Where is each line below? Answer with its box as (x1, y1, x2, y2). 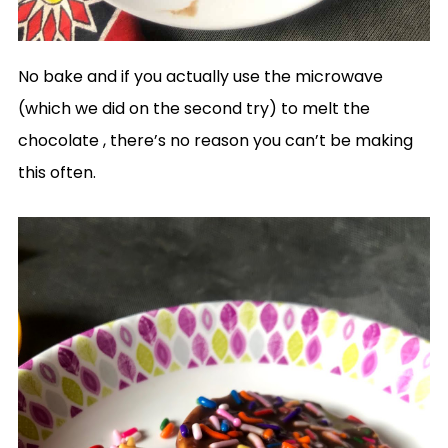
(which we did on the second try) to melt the (17, 97, 370, 121)
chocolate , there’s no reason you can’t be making (17, 129, 413, 153)
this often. (17, 161, 96, 185)
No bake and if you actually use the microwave (17, 65, 383, 89)
